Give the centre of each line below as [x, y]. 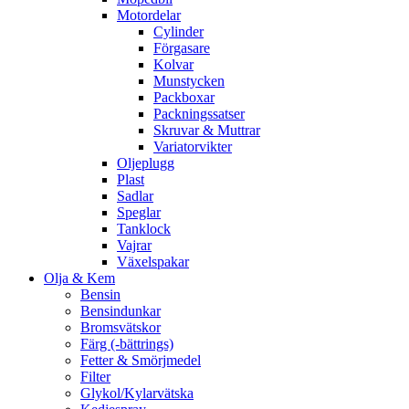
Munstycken [189, 81]
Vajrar [134, 246]
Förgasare [182, 48]
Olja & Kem [79, 278]
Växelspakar [153, 262]
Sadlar [135, 196]
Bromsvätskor [121, 328]
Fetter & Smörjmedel [141, 361]
